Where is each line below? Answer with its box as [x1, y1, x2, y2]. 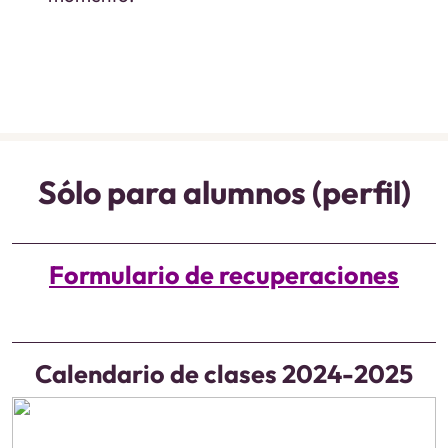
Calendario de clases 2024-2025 [35, 358, 413, 390]
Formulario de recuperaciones [49, 259, 399, 291]
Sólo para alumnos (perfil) [56, 172, 411, 212]
